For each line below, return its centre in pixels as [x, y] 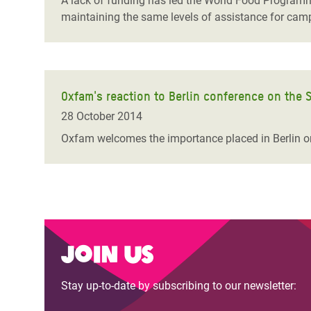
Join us [107, 252]
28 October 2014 [102, 116]
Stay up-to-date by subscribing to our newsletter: [179, 286]
